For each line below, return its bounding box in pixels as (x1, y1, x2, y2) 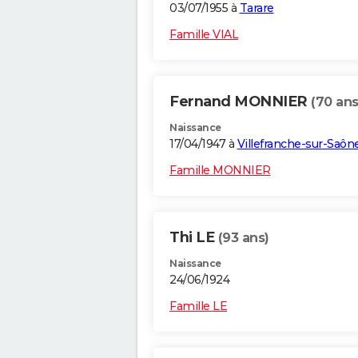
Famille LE (169, 299, 227, 314)
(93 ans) (217, 230, 269, 246)
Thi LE (169, 229, 218, 247)
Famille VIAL (169, 27, 238, 42)
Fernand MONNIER (169, 93, 311, 111)
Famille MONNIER (169, 163, 271, 178)
